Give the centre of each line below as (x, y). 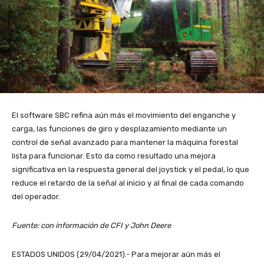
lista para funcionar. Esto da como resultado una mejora (114, 156)
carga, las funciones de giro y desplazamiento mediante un (119, 129)
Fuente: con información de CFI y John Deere (91, 226)
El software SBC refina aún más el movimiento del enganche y (124, 115)
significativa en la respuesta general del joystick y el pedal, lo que (131, 170)
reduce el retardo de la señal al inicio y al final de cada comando (128, 183)
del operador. (36, 197)
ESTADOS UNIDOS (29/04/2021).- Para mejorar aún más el (116, 255)
